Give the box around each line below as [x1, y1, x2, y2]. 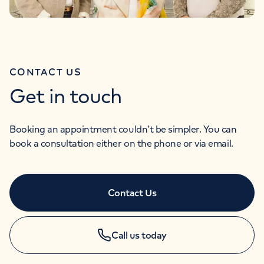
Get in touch [9, 83, 121, 109]
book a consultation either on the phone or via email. [9, 137, 233, 150]
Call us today [111, 229, 167, 242]
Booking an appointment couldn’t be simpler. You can [9, 123, 237, 136]
